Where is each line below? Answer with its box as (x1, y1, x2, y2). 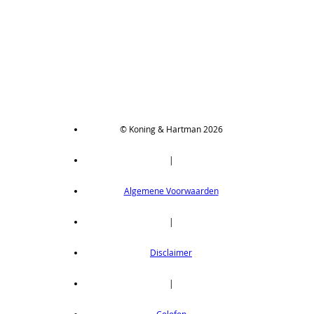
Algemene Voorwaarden (123, 185, 219, 197)
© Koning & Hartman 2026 (119, 123, 223, 135)
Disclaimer (150, 247, 192, 259)
